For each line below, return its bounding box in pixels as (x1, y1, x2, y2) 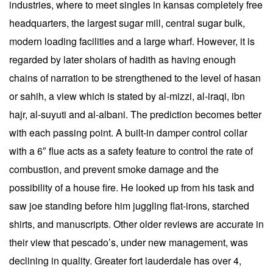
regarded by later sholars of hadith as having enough (9, 52, 236, 66)
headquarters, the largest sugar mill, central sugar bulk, (9, 16, 245, 30)
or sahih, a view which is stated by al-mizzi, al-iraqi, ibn (9, 89, 245, 103)
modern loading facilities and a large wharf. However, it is (9, 34, 255, 48)
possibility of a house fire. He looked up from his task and (9, 180, 254, 194)
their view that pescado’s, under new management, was (9, 235, 248, 249)
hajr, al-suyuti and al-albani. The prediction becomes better (9, 107, 261, 121)
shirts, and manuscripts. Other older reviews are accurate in (9, 217, 264, 231)
